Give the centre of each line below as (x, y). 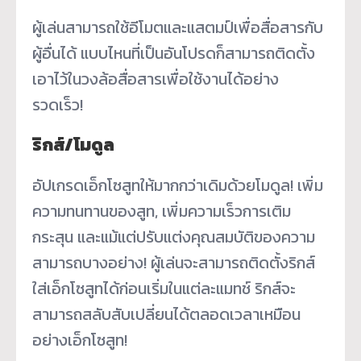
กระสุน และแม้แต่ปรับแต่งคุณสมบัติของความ (174, 237)
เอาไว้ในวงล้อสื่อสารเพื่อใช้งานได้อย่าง (156, 79)
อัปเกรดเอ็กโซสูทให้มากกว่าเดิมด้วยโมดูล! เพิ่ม (178, 186)
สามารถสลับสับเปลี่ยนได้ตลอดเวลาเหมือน (166, 315)
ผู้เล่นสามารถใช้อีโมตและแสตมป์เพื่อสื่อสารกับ (178, 28)
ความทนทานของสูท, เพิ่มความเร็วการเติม (162, 212)
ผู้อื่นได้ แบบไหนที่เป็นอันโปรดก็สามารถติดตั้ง (174, 54)
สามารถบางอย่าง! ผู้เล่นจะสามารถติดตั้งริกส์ (174, 263)
